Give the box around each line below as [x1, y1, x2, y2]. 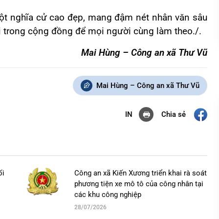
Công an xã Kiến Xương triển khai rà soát [74, 169, 207, 178]
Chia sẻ [161, 109, 186, 119]
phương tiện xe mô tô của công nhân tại [74, 179, 203, 189]
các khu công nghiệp [74, 190, 141, 199]
